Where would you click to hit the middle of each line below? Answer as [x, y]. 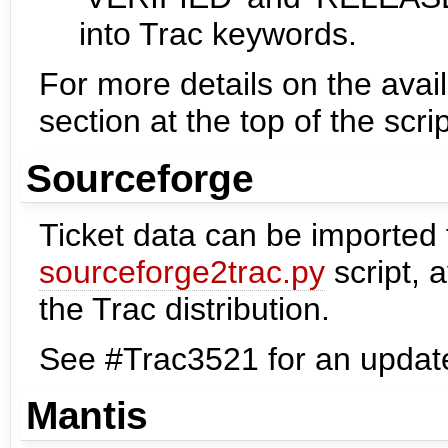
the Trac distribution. [184, 308]
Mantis [87, 416]
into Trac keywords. [218, 34]
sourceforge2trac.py [182, 271]
